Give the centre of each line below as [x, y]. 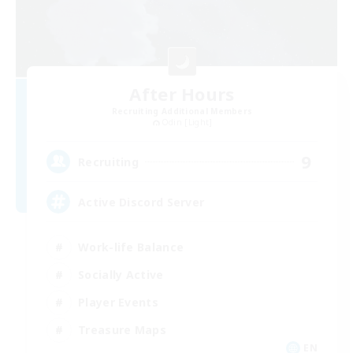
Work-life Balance [131, 247]
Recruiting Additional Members [182, 111]
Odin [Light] [187, 122]
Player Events [118, 302]
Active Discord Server [141, 202]
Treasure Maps [122, 329]
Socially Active [121, 274]
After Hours [182, 93]
